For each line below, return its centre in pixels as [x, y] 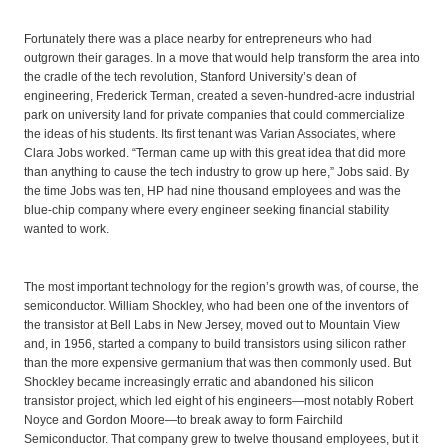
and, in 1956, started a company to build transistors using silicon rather [215, 343]
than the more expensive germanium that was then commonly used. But [217, 362]
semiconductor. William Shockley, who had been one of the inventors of [216, 305]
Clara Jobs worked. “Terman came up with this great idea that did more [215, 152]
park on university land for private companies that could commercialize [214, 114]
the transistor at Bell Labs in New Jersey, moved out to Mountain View [212, 324]
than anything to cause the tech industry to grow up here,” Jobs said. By [216, 171]
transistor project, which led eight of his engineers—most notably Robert [218, 400]
